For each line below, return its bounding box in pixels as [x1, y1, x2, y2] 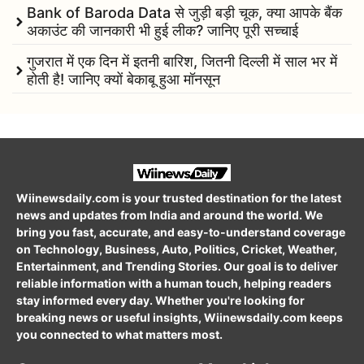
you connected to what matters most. [16, 327, 223, 341]
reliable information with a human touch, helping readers [16, 275, 331, 290]
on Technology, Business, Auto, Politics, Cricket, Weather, [16, 241, 337, 256]
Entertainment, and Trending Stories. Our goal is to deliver [16, 258, 338, 273]
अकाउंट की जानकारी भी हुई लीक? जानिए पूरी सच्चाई [27, 22, 298, 40]
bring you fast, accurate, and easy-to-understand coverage [16, 224, 345, 239]
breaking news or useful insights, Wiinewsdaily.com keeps [16, 310, 343, 324]
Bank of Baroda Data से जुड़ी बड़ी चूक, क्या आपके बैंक [27, 4, 342, 22]
